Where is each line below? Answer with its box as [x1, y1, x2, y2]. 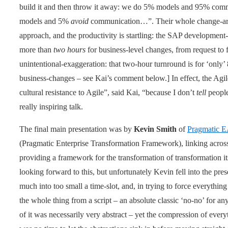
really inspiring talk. [19, 102, 83, 111]
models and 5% [19, 16, 71, 25]
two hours [53, 45, 85, 54]
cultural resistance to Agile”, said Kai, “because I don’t [19, 88, 196, 97]
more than [19, 45, 53, 54]
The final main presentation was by [19, 124, 134, 133]
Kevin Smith [134, 124, 177, 133]
